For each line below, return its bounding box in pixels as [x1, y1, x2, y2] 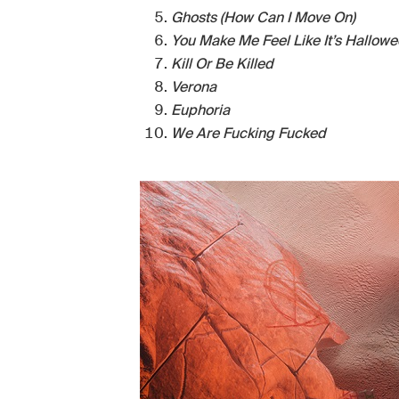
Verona [171, 77, 216, 96]
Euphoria [171, 100, 230, 119]
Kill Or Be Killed [171, 53, 273, 73]
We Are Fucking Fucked [171, 123, 326, 142]
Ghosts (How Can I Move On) [171, 7, 355, 27]
